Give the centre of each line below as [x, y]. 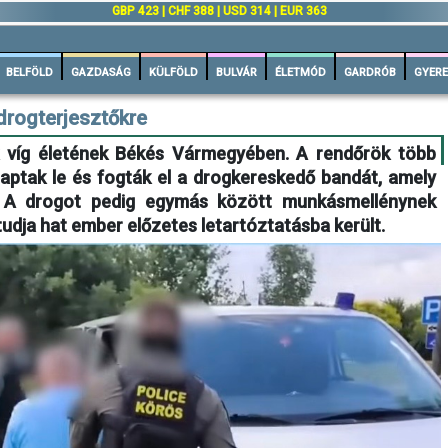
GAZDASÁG [101, 72]
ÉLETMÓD [300, 72]
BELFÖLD [29, 72]
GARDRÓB [370, 72]
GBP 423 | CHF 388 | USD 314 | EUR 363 [219, 11]
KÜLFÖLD [173, 72]
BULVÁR [236, 72]
